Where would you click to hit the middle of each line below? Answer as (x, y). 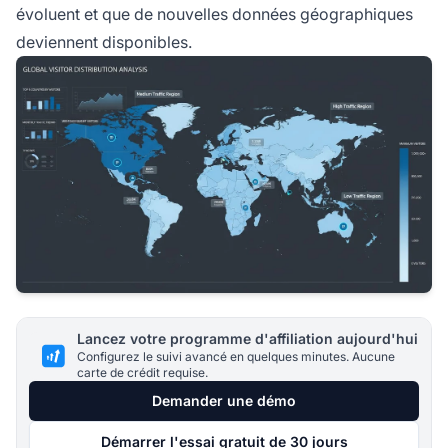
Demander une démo (224, 401)
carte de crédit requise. (142, 373)
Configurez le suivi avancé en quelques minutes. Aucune (236, 357)
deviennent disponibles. (104, 41)
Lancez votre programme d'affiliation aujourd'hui (247, 339)
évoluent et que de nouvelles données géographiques (214, 13)
